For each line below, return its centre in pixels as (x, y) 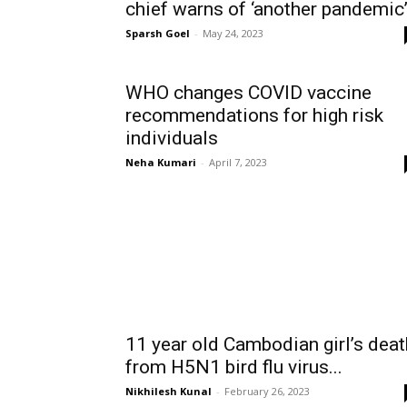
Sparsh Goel (158, 33)
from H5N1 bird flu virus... (234, 367)
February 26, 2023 (267, 391)
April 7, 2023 (238, 162)
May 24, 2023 (233, 33)
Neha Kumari (161, 162)
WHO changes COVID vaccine (248, 93)
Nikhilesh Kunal (169, 391)
